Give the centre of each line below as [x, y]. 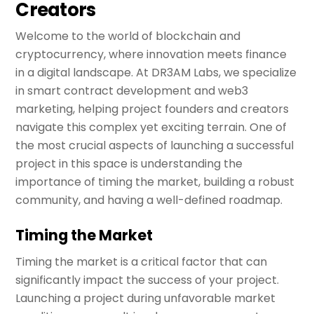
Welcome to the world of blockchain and [128, 36]
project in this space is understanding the [129, 163]
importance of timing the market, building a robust [155, 182]
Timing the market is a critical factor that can [142, 262]
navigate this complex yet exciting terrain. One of [151, 127]
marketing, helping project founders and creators [152, 109]
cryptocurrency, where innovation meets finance [151, 54]
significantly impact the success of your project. [148, 280]
